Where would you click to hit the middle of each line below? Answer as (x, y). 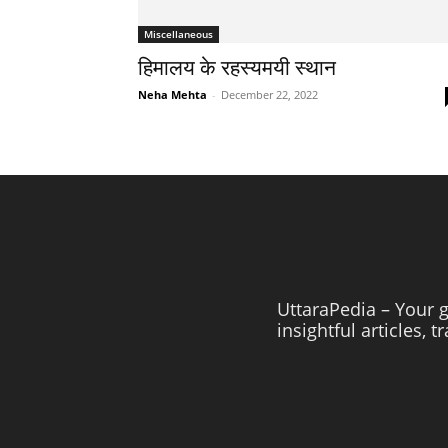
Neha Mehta (172, 94)
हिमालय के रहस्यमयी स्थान (237, 68)
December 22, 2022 (269, 94)
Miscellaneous (178, 34)
